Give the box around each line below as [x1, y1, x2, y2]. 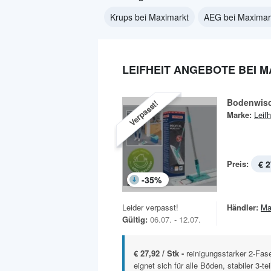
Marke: [227, 109, 252, 120]
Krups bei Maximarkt [110, 11, 189, 23]
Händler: [227, 201, 258, 213]
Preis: [227, 158, 249, 169]
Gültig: [122, 214, 148, 225]
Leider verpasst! [122, 201, 178, 213]
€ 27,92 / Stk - [134, 247, 186, 259]
